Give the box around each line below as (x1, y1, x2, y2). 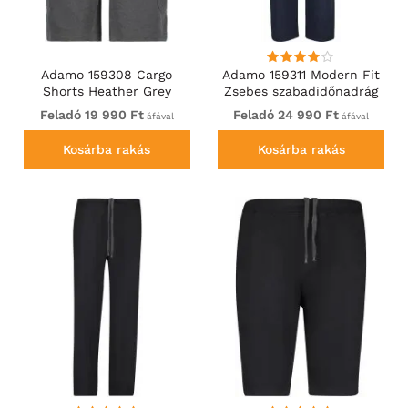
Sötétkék (273, 99, 330, 115)
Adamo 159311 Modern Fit (222, 66, 381, 82)
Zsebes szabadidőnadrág (224, 83, 379, 98)
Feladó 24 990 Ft (233, 107, 340, 122)
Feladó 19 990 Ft (39, 107, 144, 122)
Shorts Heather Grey (42, 83, 171, 98)
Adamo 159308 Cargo (41, 66, 173, 82)
